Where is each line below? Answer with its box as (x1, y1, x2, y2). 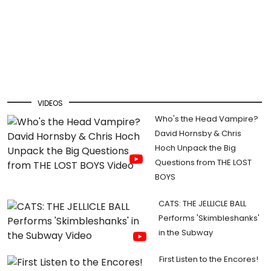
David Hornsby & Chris (155, 128, 242, 140)
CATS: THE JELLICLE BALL (158, 198, 247, 210)
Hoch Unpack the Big (155, 142, 237, 154)
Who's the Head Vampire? (155, 113, 259, 125)
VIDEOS (38, 97, 63, 108)
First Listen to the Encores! (159, 253, 259, 266)
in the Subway (158, 227, 214, 239)
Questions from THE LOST (155, 157, 252, 169)
